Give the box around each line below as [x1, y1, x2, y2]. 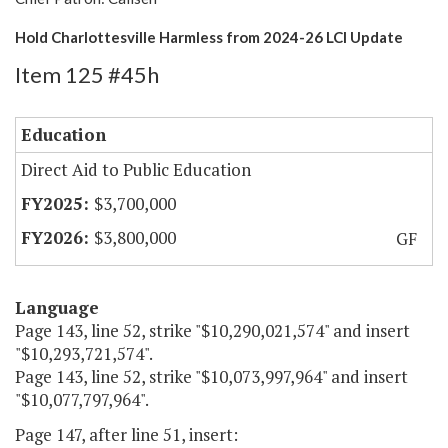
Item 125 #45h [15, 61, 159, 89]
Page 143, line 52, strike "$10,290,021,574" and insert [15, 319, 410, 343]
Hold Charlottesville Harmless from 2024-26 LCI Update [15, 28, 403, 47]
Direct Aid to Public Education [21, 158, 251, 182]
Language [15, 296, 99, 320]
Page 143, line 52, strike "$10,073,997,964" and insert [15, 365, 408, 389]
